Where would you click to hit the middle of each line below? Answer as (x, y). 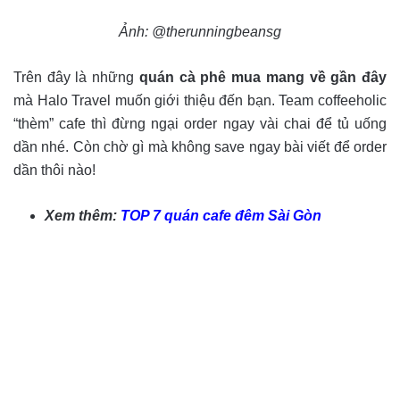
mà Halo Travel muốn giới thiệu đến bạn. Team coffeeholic (200, 100)
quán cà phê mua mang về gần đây (263, 77)
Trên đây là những (76, 77)
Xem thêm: (83, 216)
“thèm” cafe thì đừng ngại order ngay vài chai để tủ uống (200, 124)
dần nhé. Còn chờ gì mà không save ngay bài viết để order (200, 147)
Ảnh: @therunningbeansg (200, 32)
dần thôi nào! (54, 170)
